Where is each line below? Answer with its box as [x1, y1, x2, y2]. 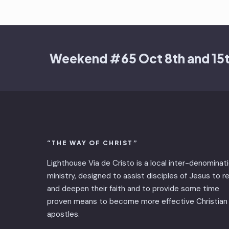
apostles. [47, 209, 80, 219]
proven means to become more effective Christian [47, 196, 227, 207]
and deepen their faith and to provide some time [47, 183, 219, 194]
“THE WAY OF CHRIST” [47, 139, 138, 147]
